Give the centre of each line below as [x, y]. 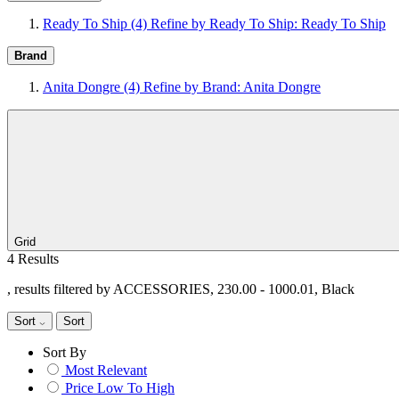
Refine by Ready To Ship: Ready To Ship [268, 24]
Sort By [65, 352]
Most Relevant [106, 370]
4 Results [33, 259]
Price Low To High [120, 388]
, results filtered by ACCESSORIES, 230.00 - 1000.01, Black [181, 289]
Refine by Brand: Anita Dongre [232, 87]
